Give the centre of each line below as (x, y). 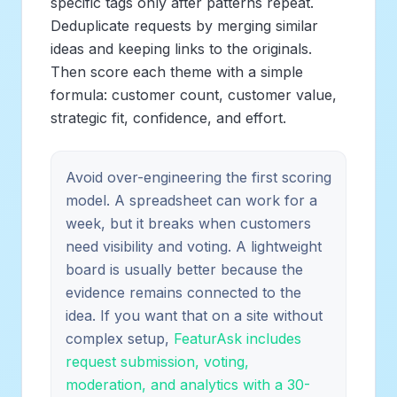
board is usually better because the (184, 269)
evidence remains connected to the (183, 292)
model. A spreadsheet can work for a (191, 200)
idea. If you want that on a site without (194, 315)
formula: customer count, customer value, (194, 94)
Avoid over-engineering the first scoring (198, 177)
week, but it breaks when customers (188, 223)
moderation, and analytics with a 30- (188, 384)
